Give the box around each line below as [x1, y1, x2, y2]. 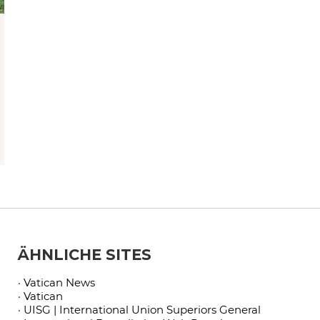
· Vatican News [17, 275, 95, 289]
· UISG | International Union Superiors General [17, 302, 261, 316]
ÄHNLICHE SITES [17, 245, 151, 264]
